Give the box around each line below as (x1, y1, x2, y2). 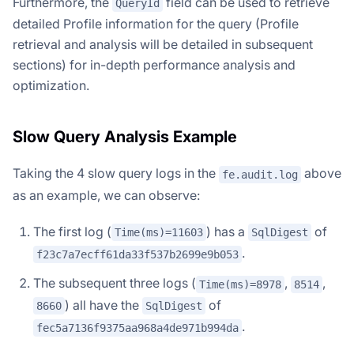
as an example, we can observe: (13, 186, 200, 203)
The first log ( (33, 223, 111, 239)
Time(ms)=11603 (115, 226, 203, 239)
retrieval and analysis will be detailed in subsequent (13, 36, 313, 53)
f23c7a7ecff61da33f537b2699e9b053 (36, 248, 239, 262)
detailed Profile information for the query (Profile (13, 16, 299, 32)
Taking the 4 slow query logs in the (13, 165, 219, 182)
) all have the (65, 296, 142, 313)
